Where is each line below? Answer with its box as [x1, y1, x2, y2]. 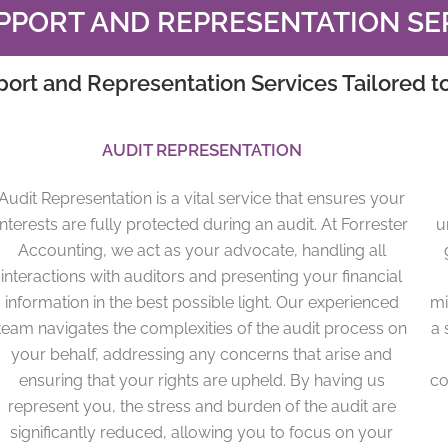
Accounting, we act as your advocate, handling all [17, 240, 386, 260]
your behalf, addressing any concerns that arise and [11, 344, 393, 364]
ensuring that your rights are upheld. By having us [18, 370, 385, 390]
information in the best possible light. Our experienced [4, 292, 399, 312]
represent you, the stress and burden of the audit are [7, 396, 396, 416]
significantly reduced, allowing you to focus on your [10, 422, 394, 442]
